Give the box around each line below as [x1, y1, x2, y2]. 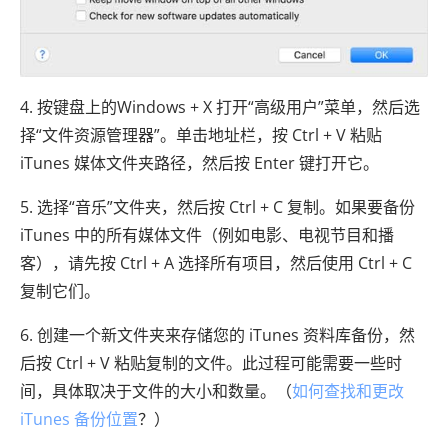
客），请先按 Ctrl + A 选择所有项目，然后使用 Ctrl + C [20, 251, 412, 274]
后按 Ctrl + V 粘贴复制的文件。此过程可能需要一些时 [20, 351, 402, 374]
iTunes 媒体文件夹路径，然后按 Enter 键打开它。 [20, 151, 379, 174]
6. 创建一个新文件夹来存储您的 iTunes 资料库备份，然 [20, 323, 415, 346]
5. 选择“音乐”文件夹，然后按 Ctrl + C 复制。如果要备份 [20, 195, 415, 218]
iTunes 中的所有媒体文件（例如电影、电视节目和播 [20, 223, 394, 246]
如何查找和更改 [292, 379, 404, 402]
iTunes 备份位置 [20, 407, 138, 430]
